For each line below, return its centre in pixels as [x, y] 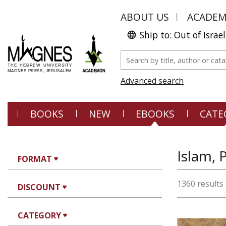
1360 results [200, 184]
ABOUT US [145, 17]
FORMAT [35, 159]
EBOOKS [155, 114]
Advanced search [152, 81]
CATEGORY [39, 215]
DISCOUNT [39, 187]
